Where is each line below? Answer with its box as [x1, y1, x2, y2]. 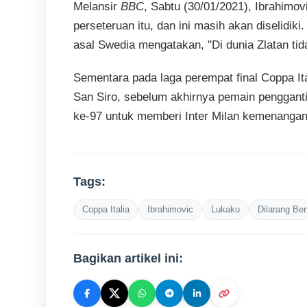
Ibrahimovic [147, 204, 194, 215]
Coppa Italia [82, 204, 130, 215]
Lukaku [211, 204, 241, 215]
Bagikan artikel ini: [73, 251, 184, 266]
